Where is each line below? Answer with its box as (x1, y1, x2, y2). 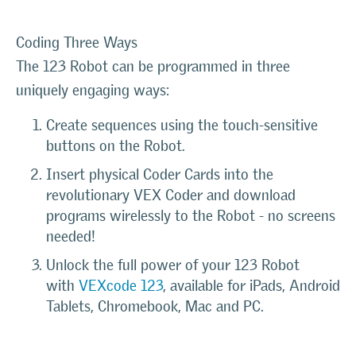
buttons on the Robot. (46, 136, 185, 155)
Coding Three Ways (16, 33, 137, 52)
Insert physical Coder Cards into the (46, 164, 273, 184)
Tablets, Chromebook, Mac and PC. (46, 296, 264, 315)
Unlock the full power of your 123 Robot (46, 255, 300, 274)
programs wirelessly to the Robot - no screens (46, 206, 335, 225)
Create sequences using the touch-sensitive (46, 115, 318, 134)
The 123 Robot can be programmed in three (16, 56, 290, 75)
